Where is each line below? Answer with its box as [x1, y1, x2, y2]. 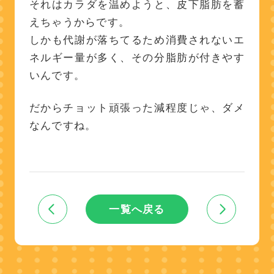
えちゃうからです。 [29, 15, 130, 28]
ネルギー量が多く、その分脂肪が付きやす [29, 51, 245, 64]
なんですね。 [29, 119, 97, 131]
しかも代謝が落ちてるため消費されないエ [29, 33, 245, 46]
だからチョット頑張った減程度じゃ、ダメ [29, 101, 245, 114]
